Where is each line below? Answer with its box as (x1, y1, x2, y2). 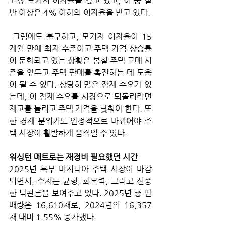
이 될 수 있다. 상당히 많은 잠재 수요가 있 (9, 80, 152, 90)
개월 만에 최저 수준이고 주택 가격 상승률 (9, 44, 152, 54)
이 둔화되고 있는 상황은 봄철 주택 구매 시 (9, 56, 152, 66)
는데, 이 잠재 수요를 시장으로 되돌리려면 (9, 92, 152, 102)
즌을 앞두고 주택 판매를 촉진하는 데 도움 (9, 68, 152, 78)
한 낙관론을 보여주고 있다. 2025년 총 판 (9, 188, 152, 198)
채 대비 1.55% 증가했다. (9, 212, 98, 222)
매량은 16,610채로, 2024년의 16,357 (9, 200, 152, 210)
